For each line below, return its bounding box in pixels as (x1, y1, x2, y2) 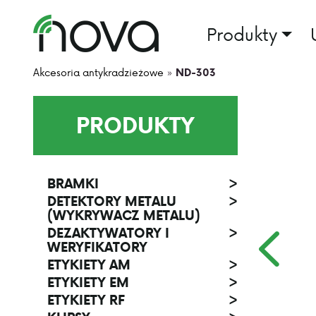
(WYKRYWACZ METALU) (47, 206, 200, 224)
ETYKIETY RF (47, 291, 125, 309)
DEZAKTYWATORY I (47, 224, 169, 242)
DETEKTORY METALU (47, 192, 176, 210)
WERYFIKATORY (47, 238, 147, 256)
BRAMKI (47, 174, 99, 193)
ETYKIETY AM (47, 255, 130, 274)
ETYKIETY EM (47, 273, 129, 291)
